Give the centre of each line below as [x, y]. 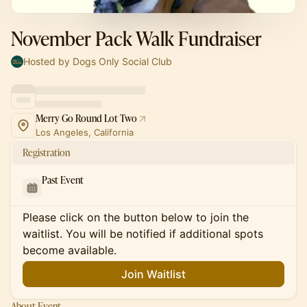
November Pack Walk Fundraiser [136, 38]
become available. [70, 250]
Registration [46, 152]
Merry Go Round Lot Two [86, 118]
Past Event [63, 180]
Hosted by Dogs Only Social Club [98, 61]
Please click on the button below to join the [136, 217]
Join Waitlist [153, 274]
